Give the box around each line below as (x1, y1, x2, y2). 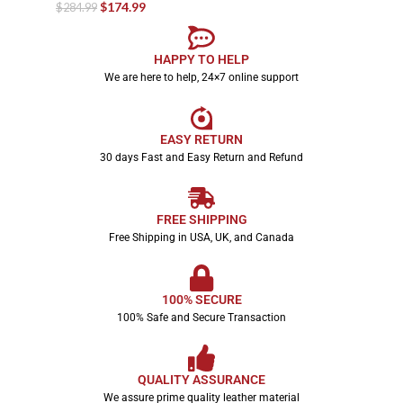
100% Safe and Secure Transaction (117, 311, 286, 325)
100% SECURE (161, 292, 242, 308)
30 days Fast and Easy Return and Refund (100, 151, 303, 165)
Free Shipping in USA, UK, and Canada (109, 231, 294, 245)
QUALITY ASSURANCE (138, 372, 265, 388)
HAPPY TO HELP (154, 52, 249, 67)
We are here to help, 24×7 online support (104, 71, 299, 85)
